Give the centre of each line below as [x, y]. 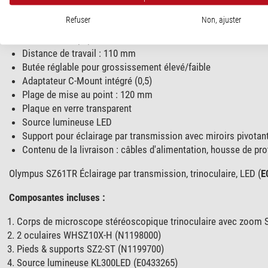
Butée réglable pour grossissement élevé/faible [116, 67]
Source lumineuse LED [67, 122]
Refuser [78, 19]
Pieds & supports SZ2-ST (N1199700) [91, 249]
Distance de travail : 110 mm [79, 53]
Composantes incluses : [57, 197]
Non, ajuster [221, 19]
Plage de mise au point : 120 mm [87, 94]
